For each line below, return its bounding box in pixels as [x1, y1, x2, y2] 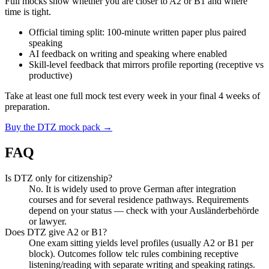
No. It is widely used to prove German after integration [29, 184, 236, 195]
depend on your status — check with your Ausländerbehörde [29, 205, 259, 216]
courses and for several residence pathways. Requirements [29, 195, 249, 205]
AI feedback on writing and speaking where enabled [29, 49, 227, 59]
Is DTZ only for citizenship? [5, 173, 112, 184]
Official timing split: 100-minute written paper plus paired [29, 27, 246, 38]
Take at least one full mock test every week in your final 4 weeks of [5, 91, 260, 101]
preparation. [5, 101, 50, 112]
